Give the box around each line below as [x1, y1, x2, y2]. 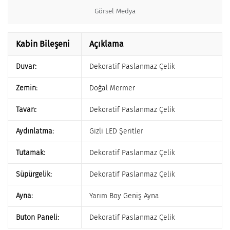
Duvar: [16, 62, 36, 71]
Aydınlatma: [16, 127, 54, 136]
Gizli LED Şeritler [89, 127, 143, 136]
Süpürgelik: [16, 170, 52, 179]
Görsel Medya [94, 7, 136, 15]
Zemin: [16, 84, 37, 92]
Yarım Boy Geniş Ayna [89, 191, 159, 200]
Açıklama [89, 39, 124, 49]
